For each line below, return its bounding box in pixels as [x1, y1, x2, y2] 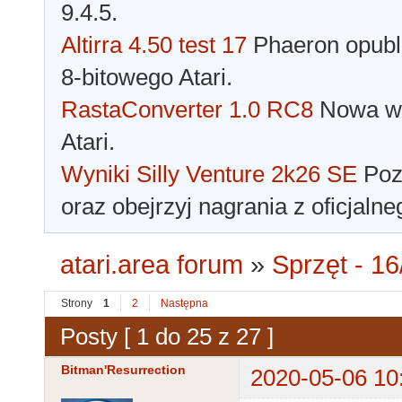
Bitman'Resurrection [61, 363, 186, 378]
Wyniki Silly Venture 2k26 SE [61, 161, 357, 188]
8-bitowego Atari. [61, 64, 232, 92]
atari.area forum [60, 250, 244, 280]
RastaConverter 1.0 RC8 [61, 96, 313, 124]
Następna [161, 297, 208, 310]
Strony [61, 297, 92, 310]
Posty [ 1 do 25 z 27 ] [60, 322, 274, 350]
